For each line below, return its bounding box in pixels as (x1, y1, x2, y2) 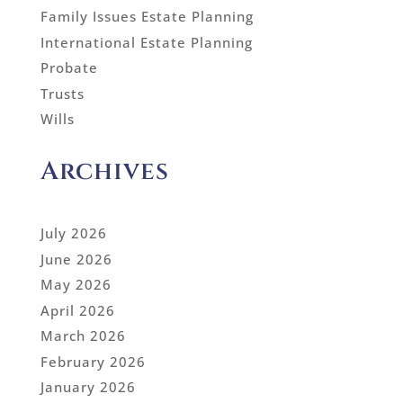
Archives (40, 155, 169, 189)
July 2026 (40, 224, 107, 243)
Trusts (40, 84, 85, 103)
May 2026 (40, 275, 112, 294)
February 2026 (40, 352, 146, 371)
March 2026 (40, 327, 126, 345)
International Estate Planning (40, 32, 253, 51)
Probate (40, 58, 98, 77)
